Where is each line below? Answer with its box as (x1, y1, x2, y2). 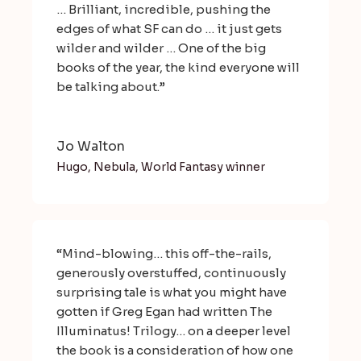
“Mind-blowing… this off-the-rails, (56, 246, 272, 262)
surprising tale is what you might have (56, 284, 287, 301)
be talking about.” (56, 79, 165, 95)
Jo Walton (56, 138, 125, 156)
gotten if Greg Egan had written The (56, 304, 272, 320)
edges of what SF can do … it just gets (56, 21, 282, 37)
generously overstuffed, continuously (56, 265, 286, 281)
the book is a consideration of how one (56, 342, 293, 359)
